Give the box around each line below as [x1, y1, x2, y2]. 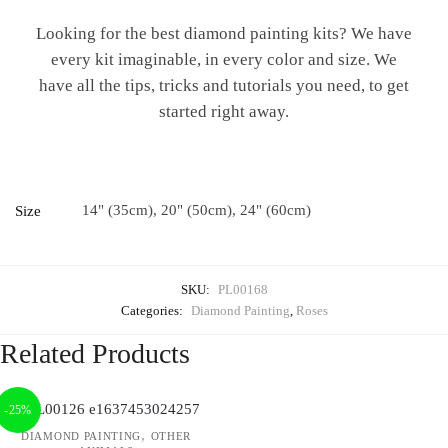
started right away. [159, 101, 289, 121]
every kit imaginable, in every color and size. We [51, 49, 397, 69]
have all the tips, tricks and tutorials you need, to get [39, 75, 409, 95]
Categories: [120, 302, 186, 318]
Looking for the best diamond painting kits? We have [36, 23, 412, 43]
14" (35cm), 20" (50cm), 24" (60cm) [82, 201, 311, 218]
